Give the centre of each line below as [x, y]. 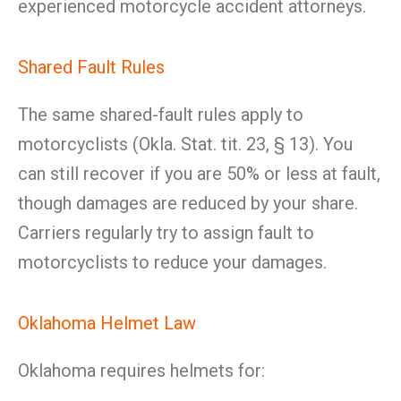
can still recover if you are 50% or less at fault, [199, 174]
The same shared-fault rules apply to [161, 115]
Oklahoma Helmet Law [107, 323]
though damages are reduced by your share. [188, 203]
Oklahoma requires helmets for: [141, 371]
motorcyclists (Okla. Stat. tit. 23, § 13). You [185, 144]
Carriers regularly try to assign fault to [166, 233]
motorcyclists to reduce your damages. [172, 262]
